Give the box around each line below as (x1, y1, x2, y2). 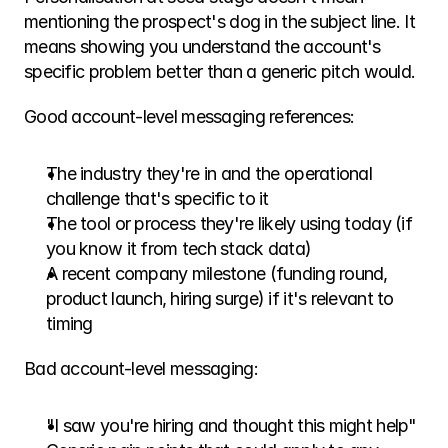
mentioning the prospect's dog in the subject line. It (24, 11, 415, 32)
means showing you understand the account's (24, 36, 381, 57)
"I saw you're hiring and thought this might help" (46, 415, 417, 436)
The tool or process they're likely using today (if (46, 213, 412, 234)
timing (46, 313, 93, 334)
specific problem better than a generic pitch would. (24, 61, 416, 82)
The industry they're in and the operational (46, 163, 373, 184)
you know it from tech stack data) (46, 238, 312, 259)
